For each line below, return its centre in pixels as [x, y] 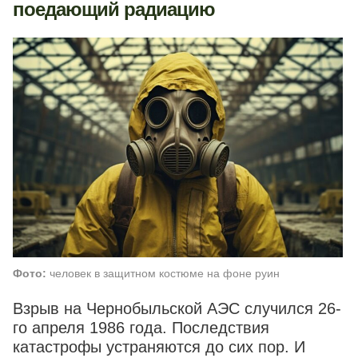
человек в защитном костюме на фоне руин [163, 274]
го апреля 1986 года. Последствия [141, 328]
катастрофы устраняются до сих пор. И [159, 347]
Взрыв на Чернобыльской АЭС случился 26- [177, 309]
